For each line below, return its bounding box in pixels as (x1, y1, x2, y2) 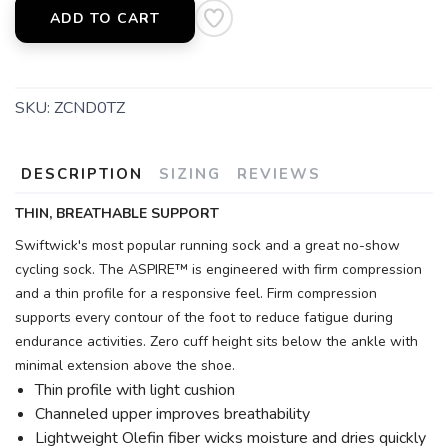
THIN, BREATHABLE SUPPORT (15, 204, 219, 223)
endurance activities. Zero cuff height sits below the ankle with (15, 332, 418, 351)
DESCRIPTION (21, 164, 143, 184)
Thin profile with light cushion (35, 379, 235, 401)
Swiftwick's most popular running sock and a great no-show (15, 236, 400, 255)
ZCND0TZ (54, 97, 125, 119)
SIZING (159, 164, 221, 184)
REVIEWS (237, 164, 321, 184)
